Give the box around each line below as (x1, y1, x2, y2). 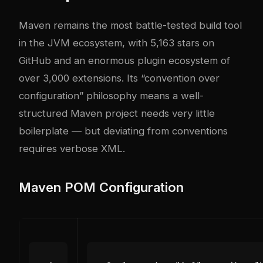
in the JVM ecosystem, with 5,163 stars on (19, 36, 214, 49)
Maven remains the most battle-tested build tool (19, 19, 242, 31)
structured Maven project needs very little (19, 107, 215, 119)
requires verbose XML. (19, 142, 125, 154)
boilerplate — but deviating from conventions (19, 124, 228, 137)
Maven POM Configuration (19, 179, 184, 195)
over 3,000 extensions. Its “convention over (19, 72, 220, 84)
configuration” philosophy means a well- (19, 89, 204, 102)
